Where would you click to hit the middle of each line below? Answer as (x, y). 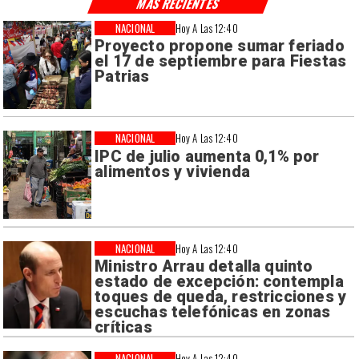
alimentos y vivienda (172, 171)
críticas (123, 328)
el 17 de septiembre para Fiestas (221, 62)
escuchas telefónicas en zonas (213, 313)
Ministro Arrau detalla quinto (204, 267)
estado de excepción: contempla (219, 282)
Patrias (122, 77)
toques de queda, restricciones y (221, 297)
